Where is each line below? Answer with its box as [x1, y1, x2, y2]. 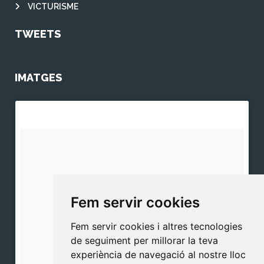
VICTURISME [26, 1, 78, 11]
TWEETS [15, 27, 61, 40]
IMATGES [15, 71, 62, 84]
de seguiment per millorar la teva [70, 235, 218, 246]
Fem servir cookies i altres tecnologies [70, 220, 242, 232]
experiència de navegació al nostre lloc [70, 249, 246, 260]
